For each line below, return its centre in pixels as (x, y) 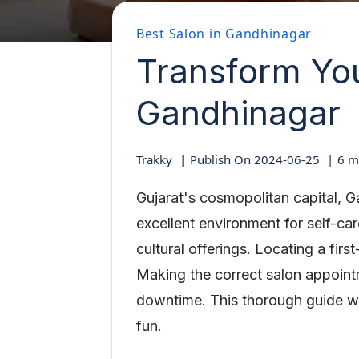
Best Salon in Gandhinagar (224, 34)
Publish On (222, 159)
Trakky (154, 159)
